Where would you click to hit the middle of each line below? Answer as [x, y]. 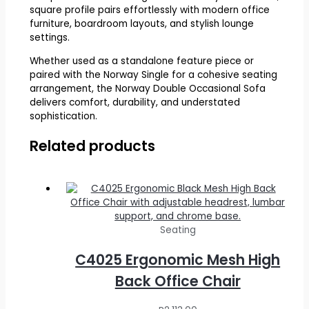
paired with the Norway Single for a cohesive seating [153, 74]
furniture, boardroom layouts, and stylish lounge [141, 24]
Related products [92, 146]
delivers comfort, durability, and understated [134, 102]
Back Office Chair [178, 281]
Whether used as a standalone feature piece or [141, 61]
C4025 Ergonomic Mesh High [178, 260]
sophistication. [63, 116]
